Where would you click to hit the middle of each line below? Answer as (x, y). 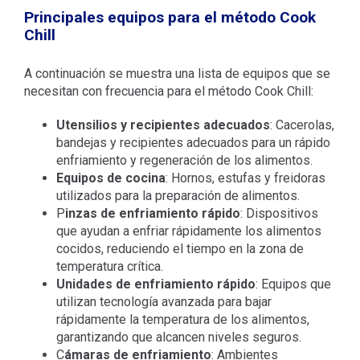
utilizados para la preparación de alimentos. (178, 195)
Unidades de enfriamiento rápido (155, 284)
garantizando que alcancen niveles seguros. (178, 337)
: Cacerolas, (302, 125)
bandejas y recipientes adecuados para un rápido (193, 142)
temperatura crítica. (109, 266)
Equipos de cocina (110, 178)
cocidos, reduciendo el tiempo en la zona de (180, 248)
